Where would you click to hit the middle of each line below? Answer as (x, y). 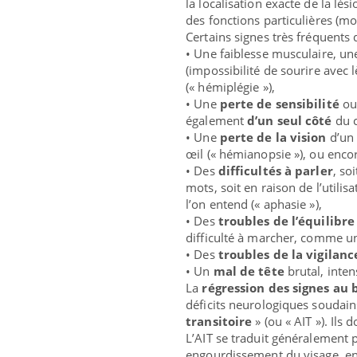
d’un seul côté (290, 121)
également (217, 121)
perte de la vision (273, 137)
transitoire (221, 322)
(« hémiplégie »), (230, 87)
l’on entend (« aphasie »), (254, 204)
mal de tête (249, 271)
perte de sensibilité (279, 104)
